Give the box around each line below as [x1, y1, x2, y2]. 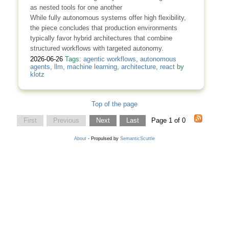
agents [30, 62, 50, 71]
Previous [53, 117, 80, 125]
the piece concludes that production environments [30, 24, 177, 32]
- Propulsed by [86, 136, 120, 142]
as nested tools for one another [30, 4, 122, 12]
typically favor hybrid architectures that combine [30, 34, 172, 42]
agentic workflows [83, 55, 136, 63]
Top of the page [91, 100, 138, 108]
